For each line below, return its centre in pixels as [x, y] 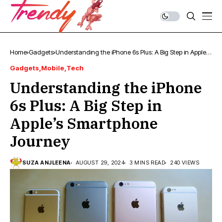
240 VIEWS [185, 163]
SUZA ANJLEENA [47, 163]
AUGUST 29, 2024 [100, 163]
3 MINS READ [147, 163]
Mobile [53, 68]
